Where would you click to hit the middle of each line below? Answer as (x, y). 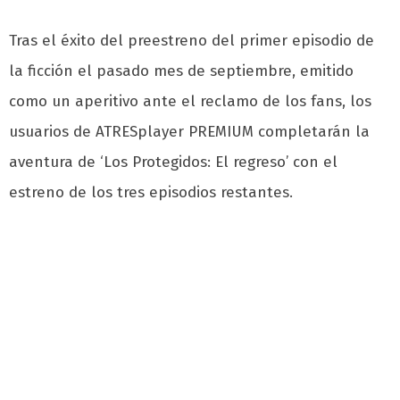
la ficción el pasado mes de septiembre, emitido (181, 71)
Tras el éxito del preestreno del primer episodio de (192, 40)
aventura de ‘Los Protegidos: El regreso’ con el (173, 162)
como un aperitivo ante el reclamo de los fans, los (190, 101)
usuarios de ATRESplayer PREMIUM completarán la (189, 131)
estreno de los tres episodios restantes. (151, 192)
